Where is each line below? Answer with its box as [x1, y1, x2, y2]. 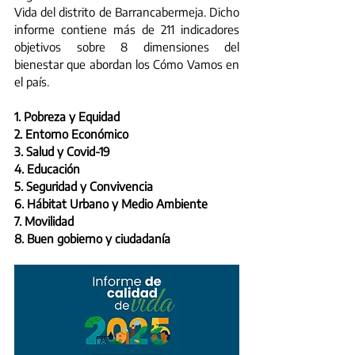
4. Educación [14, 161, 80, 176]
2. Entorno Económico [14, 126, 128, 141]
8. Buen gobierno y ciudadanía [14, 231, 170, 246]
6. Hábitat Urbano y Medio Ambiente [14, 196, 208, 211]
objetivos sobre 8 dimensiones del [14, 39, 239, 54]
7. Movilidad [14, 213, 74, 228]
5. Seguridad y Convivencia [14, 178, 153, 193]
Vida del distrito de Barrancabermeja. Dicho [14, 4, 239, 19]
